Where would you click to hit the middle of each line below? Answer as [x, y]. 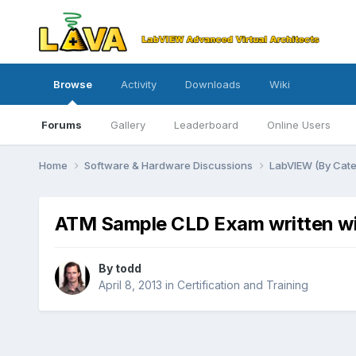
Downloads [213, 84]
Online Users [298, 125]
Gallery [128, 125]
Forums [61, 125]
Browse [72, 84]
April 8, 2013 [130, 285]
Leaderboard [206, 125]
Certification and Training [242, 285]
